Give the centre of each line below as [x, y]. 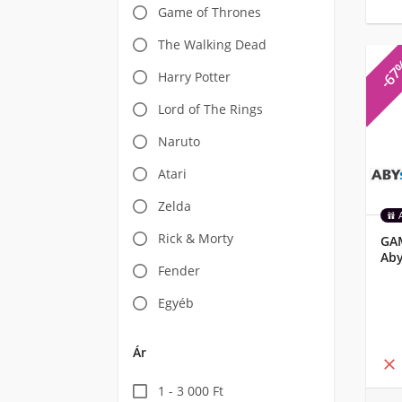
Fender [179, 271]
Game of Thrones [210, 12]
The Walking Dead [212, 44]
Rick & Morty [196, 238]
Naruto [179, 141]
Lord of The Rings [210, 109]
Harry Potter [194, 77]
